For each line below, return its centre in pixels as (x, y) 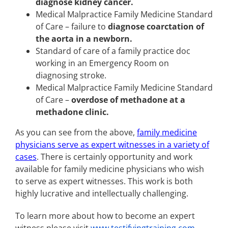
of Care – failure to (72, 27)
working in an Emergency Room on (102, 63)
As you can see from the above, (76, 133)
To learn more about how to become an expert (105, 216)
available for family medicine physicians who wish (110, 169)
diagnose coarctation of (156, 27)
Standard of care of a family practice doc (113, 51)
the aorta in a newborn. (84, 39)
